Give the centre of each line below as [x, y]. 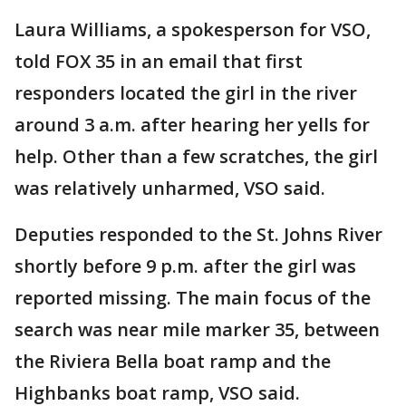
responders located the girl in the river [186, 93]
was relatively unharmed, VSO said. [172, 188]
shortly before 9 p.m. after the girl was [185, 266]
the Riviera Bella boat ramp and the [173, 361]
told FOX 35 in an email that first [159, 61]
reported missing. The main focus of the [193, 298]
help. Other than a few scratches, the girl [196, 156]
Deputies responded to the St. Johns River [198, 234]
